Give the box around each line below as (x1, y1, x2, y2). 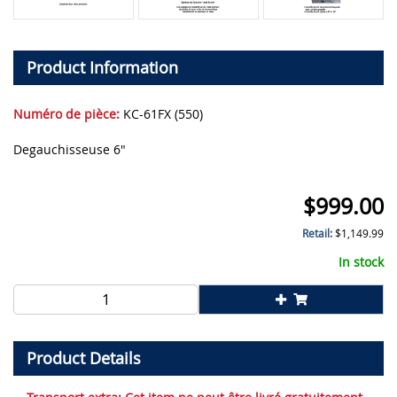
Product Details (27, 347, 141, 370)
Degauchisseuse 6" (13, 141, 126, 159)
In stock (339, 253, 384, 271)
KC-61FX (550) (120, 105, 203, 123)
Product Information (27, 57, 178, 79)
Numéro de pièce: (13, 105, 120, 123)
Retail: (302, 226, 335, 242)
